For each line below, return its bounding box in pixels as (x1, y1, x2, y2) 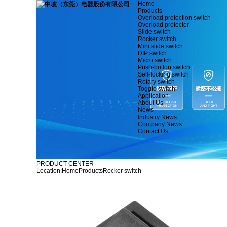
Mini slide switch (138, 43, 183, 50)
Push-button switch (138, 64, 190, 71)
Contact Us (138, 128, 168, 135)
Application (138, 92, 169, 99)
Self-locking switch (138, 71, 189, 78)
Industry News (138, 113, 177, 121)
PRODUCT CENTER (36, 160, 94, 167)
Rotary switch (138, 78, 175, 85)
